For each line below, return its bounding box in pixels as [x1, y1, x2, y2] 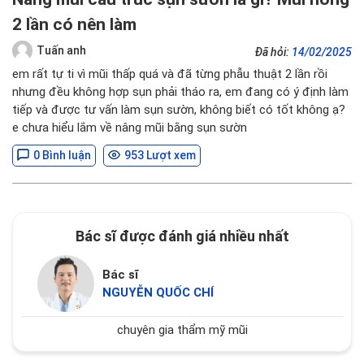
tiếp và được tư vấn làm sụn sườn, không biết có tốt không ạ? [12, 102, 345, 117]
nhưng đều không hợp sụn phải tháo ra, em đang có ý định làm [12, 84, 349, 99]
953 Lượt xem [124, 149, 196, 162]
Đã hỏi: [255, 45, 292, 58]
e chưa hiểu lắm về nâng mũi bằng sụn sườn [12, 120, 247, 135]
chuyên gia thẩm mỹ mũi [116, 323, 248, 337]
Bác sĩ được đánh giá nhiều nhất [75, 227, 289, 245]
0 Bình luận [33, 149, 91, 162]
